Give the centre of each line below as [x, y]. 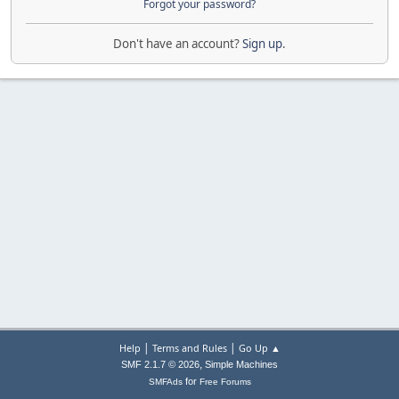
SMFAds [165, 382]
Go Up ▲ [259, 348]
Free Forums [225, 382]
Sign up [262, 43]
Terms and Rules [189, 348]
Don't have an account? [178, 43]
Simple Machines [241, 364]
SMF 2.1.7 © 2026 [160, 364]
